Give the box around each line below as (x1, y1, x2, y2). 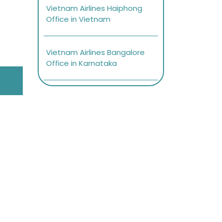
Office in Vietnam (46, 14, 111, 25)
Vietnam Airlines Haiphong (46, 3, 142, 14)
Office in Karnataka (46, 58, 117, 69)
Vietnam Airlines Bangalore (46, 47, 145, 58)
